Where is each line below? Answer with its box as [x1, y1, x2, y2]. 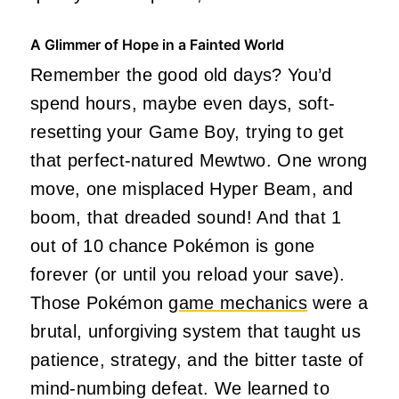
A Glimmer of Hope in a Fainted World [30, 35, 284, 53]
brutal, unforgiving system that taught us [30, 321, 362, 341]
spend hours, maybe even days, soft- [30, 93, 336, 113]
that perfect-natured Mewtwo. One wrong [30, 150, 368, 170]
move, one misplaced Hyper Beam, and [30, 178, 354, 199]
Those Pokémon [30, 292, 169, 313]
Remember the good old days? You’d [30, 64, 332, 85]
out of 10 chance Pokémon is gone [30, 235, 315, 256]
